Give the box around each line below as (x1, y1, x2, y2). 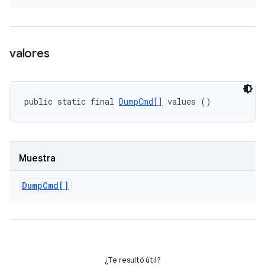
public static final (24, 96, 119, 107)
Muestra (19, 153, 56, 164)
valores (9, 46, 50, 61)
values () (163, 96, 211, 107)
